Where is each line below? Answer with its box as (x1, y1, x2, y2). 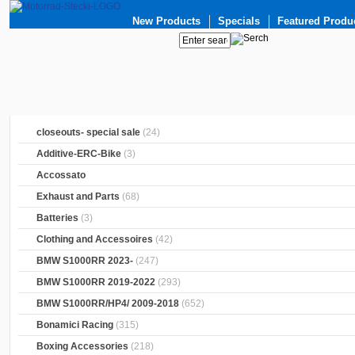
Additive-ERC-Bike (36, 148, 122, 160)
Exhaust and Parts (36, 191, 120, 203)
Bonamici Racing (36, 319, 114, 331)
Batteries (36, 212, 79, 224)
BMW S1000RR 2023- (36, 255, 134, 267)
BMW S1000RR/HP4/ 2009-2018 (36, 298, 180, 310)
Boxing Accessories (36, 341, 129, 353)
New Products (132, 15, 200, 27)
